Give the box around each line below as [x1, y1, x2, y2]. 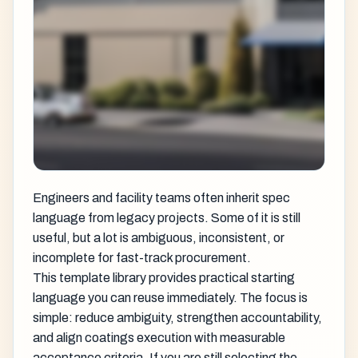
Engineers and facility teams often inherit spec [33, 190, 290, 205]
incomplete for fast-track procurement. [33, 250, 251, 265]
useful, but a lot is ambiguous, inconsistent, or [33, 230, 284, 245]
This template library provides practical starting [33, 270, 295, 284]
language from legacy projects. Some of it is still [33, 210, 300, 225]
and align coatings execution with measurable [33, 330, 285, 344]
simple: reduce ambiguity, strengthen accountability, [33, 310, 322, 324]
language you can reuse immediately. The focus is [33, 290, 308, 304]
